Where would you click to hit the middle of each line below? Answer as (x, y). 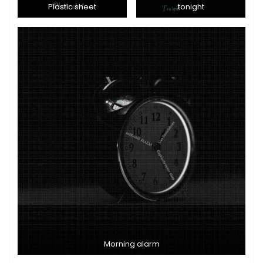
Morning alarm (131, 244)
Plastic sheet (72, 7)
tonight (191, 7)
